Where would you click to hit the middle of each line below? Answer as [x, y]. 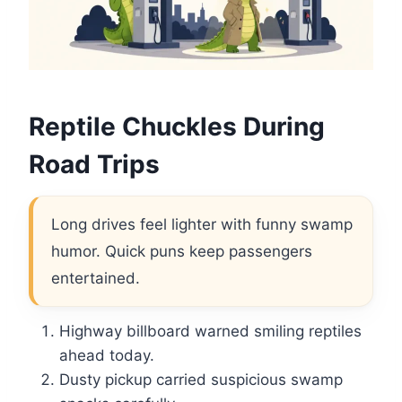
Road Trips [94, 165]
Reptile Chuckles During [177, 127]
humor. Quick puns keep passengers [182, 252]
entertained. [96, 279]
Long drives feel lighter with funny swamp [202, 225]
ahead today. [107, 356]
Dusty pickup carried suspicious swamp [201, 380]
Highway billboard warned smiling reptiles [210, 332]
